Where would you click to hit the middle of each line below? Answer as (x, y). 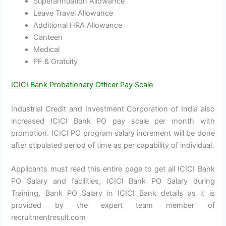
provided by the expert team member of (113, 205)
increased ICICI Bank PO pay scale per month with (113, 121)
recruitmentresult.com (49, 217)
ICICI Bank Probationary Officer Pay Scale (82, 85)
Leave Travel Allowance (73, 13)
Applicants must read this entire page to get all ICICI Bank (113, 169)
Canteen (48, 38)
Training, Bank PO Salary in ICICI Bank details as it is (113, 193)
